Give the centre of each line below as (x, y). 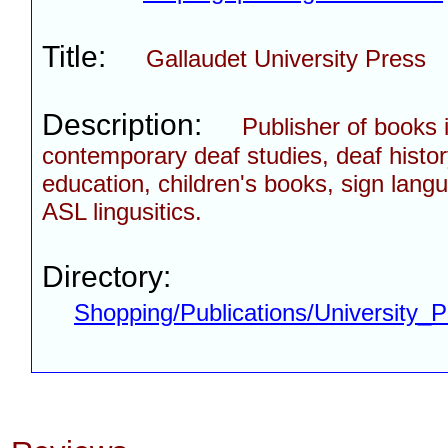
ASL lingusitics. (122, 211)
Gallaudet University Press (286, 58)
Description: (142, 124)
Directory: (106, 276)
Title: (94, 56)
